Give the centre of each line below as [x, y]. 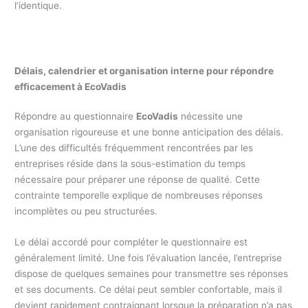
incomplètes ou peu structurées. [86, 211]
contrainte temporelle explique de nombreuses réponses [139, 195]
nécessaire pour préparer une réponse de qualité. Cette [137, 179]
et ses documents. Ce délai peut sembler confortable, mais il [148, 289]
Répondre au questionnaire [76, 116]
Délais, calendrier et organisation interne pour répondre [144, 70]
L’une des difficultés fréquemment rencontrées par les [134, 147]
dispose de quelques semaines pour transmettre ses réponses [152, 273]
